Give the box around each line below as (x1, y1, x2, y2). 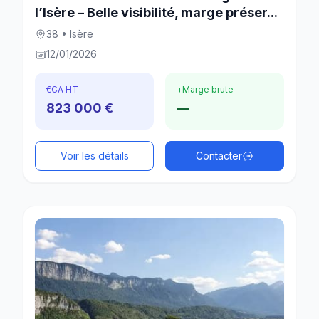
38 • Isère (46, 27, 93, 40)
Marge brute (182, 83, 234, 95)
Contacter (196, 149, 242, 162)
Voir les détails (60, 149, 129, 162)
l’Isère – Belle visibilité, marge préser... (35, 4, 278, 20)
